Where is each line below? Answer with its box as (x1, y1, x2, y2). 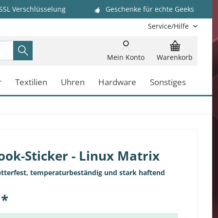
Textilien (15, 76, 47, 88)
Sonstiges (150, 76, 186, 88)
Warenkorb (157, 53, 193, 62)
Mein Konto (107, 53, 145, 62)
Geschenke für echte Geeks (105, 4, 194, 14)
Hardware (98, 76, 136, 88)
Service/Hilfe (148, 21, 189, 31)
